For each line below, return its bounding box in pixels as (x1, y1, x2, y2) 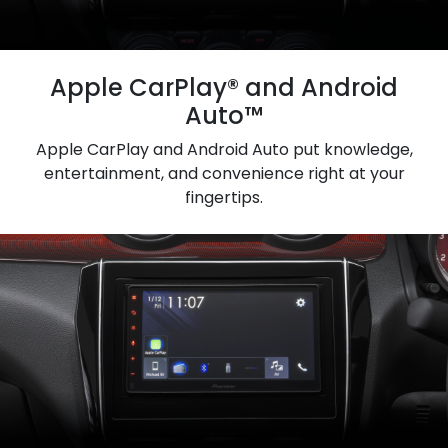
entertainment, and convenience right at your (43, 161, 405, 185)
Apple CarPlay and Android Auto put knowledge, (35, 137, 413, 161)
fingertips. (185, 185, 263, 209)
